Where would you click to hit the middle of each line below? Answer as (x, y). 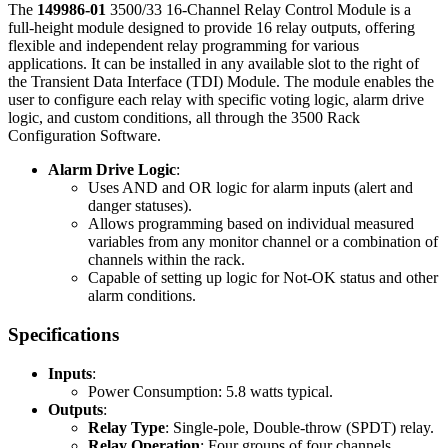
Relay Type (126, 427)
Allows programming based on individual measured (251, 224)
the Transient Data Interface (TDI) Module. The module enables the (221, 82)
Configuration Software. (84, 136)
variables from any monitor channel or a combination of (263, 242)
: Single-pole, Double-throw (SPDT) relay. (299, 427)
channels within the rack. (166, 260)
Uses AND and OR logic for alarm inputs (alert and (250, 188)
